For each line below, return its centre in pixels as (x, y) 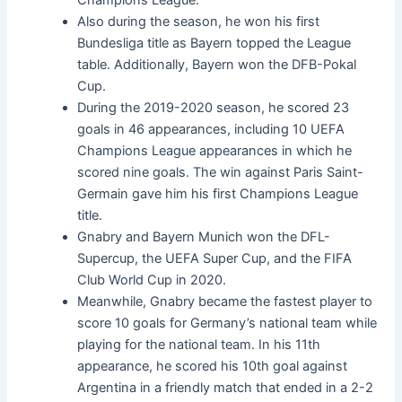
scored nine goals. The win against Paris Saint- (221, 172)
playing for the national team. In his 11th (199, 344)
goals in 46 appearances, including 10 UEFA (211, 129)
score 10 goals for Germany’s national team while (227, 323)
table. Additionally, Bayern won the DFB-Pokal (217, 64)
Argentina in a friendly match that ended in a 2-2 (226, 387)
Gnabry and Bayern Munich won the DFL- (204, 236)
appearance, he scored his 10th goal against (213, 366)
